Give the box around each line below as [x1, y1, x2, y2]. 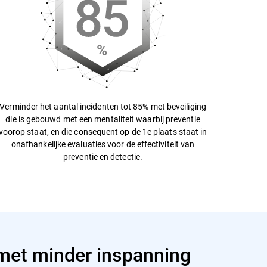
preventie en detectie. [63, 151, 142, 162]
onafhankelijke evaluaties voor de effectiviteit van [11, 138, 195, 150]
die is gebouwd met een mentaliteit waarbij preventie [5, 113, 200, 125]
